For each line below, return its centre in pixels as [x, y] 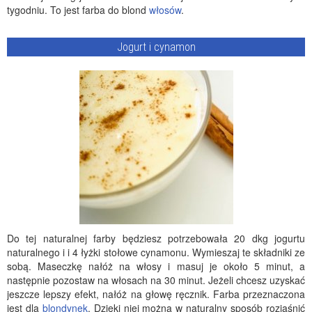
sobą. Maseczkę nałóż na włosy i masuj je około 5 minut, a [156, 266]
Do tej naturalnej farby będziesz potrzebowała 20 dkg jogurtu [156, 238]
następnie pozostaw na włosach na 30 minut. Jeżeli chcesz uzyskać [156, 280]
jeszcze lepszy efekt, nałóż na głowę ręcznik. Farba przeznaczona [156, 294]
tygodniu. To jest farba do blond [78, 10]
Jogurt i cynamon [156, 47]
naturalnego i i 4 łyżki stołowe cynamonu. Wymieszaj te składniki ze [156, 252]
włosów [165, 10]
